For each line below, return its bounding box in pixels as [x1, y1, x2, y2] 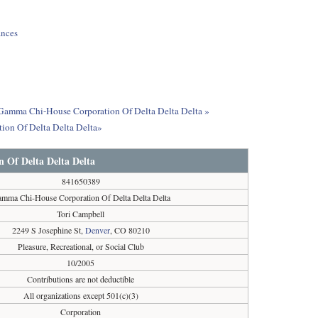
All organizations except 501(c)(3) [23, 290, 138, 301]
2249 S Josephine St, [11, 224, 85, 236]
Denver [84, 224, 110, 236]
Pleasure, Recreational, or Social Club [17, 241, 144, 252]
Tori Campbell [57, 208, 105, 219]
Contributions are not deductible [27, 273, 135, 285]
